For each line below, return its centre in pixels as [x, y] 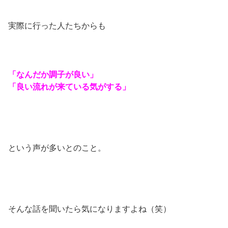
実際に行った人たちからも [57, 25]
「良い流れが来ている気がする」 [69, 87]
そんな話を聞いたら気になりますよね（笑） [90, 209]
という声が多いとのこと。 [57, 148]
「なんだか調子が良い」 [53, 74]
